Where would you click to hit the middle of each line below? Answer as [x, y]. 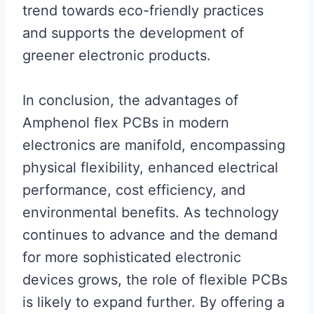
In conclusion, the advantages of [130, 100]
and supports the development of [133, 33]
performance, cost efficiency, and [134, 190]
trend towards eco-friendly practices [143, 11]
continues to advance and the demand [150, 235]
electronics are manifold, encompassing [154, 145]
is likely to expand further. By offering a [153, 302]
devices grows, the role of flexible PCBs [155, 280]
